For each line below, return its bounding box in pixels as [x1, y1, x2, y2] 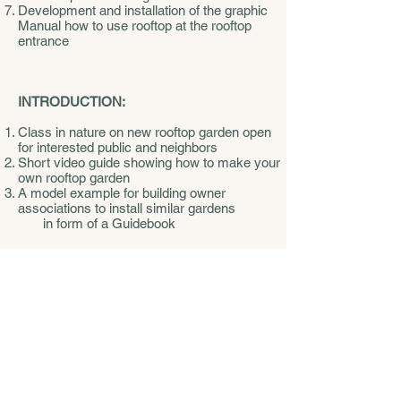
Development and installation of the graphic [18, 3, 268, 18]
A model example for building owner [18, 185, 226, 200]
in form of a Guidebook [18, 216, 175, 231]
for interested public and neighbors [18, 140, 218, 155]
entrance [18, 33, 73, 48]
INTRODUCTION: [18, 94, 125, 109]
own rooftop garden [18, 170, 130, 185]
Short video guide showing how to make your [18, 155, 280, 170]
